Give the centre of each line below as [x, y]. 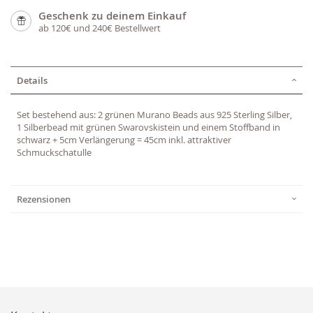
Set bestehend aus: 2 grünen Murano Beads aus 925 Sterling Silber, [154, 114]
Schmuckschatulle [54, 152]
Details [32, 80]
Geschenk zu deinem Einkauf [112, 15]
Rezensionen [44, 199]
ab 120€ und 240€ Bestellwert [100, 28]
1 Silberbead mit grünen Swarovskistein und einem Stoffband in [148, 127]
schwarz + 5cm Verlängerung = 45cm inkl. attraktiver [124, 139]
